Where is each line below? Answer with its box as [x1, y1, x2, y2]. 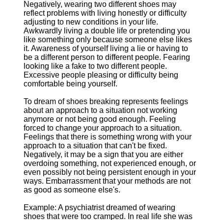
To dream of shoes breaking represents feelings [24, 97, 188, 106]
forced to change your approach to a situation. [24, 124, 182, 132]
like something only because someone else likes [24, 35, 192, 44]
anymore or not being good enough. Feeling [24, 115, 176, 123]
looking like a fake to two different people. [24, 62, 167, 70]
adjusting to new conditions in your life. [24, 18, 158, 26]
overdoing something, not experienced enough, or [24, 159, 196, 167]
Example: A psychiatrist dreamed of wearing [24, 203, 175, 212]
